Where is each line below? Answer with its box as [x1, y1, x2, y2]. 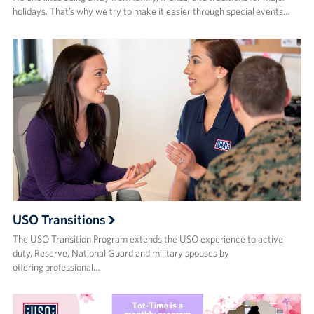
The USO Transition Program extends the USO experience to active [12, 233, 283, 246]
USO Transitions [12, 211, 106, 228]
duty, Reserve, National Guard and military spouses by [12, 247, 229, 260]
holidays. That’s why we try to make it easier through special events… [12, 5, 290, 18]
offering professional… [12, 261, 100, 274]
